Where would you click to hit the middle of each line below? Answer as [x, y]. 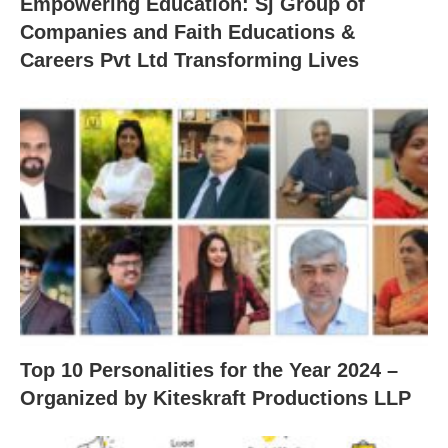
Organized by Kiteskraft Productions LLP [215, 398]
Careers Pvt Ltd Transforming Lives [189, 59]
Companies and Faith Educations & [187, 31]
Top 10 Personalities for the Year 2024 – [209, 370]
